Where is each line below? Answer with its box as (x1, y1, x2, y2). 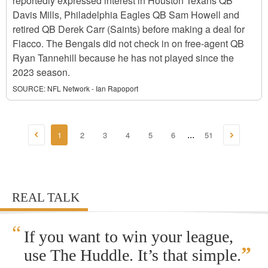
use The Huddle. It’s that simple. (24, 246, 241, 264)
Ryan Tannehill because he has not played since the (13, 51, 234, 65)
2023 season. (13, 65, 70, 79)
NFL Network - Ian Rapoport (47, 83, 138, 93)
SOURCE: (13, 83, 45, 93)
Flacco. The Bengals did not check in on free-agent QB (13, 36, 244, 50)
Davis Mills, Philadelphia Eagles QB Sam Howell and (13, 8, 239, 22)
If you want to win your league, (24, 227, 233, 246)
